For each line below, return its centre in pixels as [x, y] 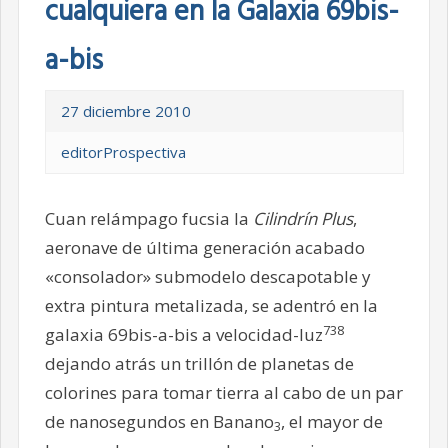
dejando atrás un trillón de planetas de [199, 364]
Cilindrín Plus [302, 219]
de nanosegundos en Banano [159, 422]
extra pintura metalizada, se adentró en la [211, 306]
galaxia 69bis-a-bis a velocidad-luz [183, 335]
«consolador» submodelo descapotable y [207, 277]
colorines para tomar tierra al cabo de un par [223, 393]
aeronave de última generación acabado [204, 248]
